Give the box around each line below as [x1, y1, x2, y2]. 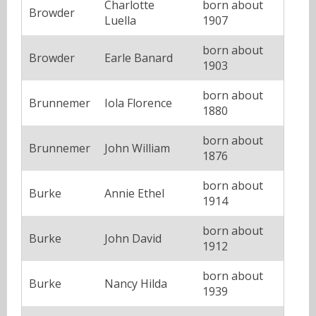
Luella [104, 12, 136, 28]
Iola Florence [104, 95, 172, 111]
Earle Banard [104, 49, 173, 66]
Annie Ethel [104, 185, 164, 201]
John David [104, 230, 162, 246]
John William [104, 140, 170, 156]
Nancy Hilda [104, 275, 167, 291]
